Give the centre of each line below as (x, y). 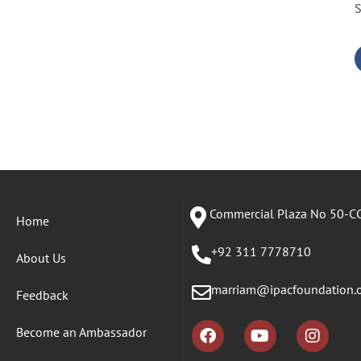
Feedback (42, 295)
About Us (41, 257)
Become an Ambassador (81, 332)
